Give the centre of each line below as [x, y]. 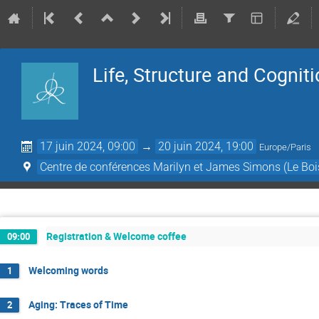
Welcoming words [68, 270]
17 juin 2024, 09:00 [88, 146]
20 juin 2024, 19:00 [206, 146]
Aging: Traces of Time [78, 304]
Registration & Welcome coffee [116, 236]
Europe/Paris [286, 147]
